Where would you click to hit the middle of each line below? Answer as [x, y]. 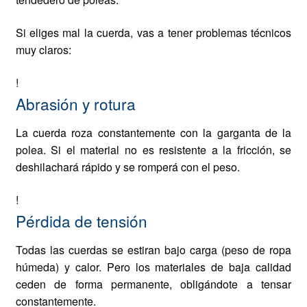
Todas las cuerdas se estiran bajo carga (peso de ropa [153, 249]
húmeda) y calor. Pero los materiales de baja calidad [153, 267]
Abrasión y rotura [75, 103]
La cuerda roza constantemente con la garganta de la [153, 132]
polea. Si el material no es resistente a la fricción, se [153, 149]
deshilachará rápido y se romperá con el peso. [127, 167]
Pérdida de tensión [81, 220]
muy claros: [43, 50]
